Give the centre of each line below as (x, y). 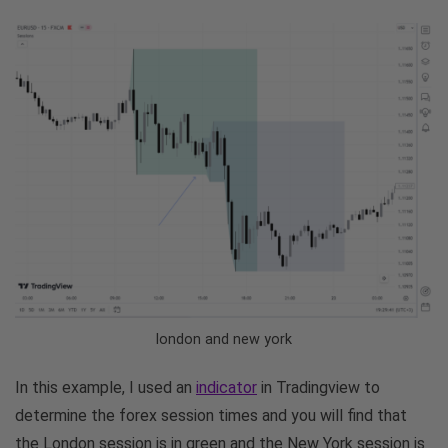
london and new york (224, 339)
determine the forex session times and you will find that (211, 415)
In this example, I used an (105, 387)
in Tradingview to (318, 387)
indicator (226, 387)
